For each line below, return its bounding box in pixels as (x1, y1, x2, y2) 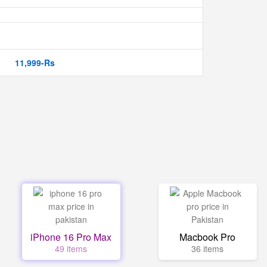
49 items (55, 243, 88, 254)
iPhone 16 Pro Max (30, 230, 112, 244)
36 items (191, 243, 224, 254)
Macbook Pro (179, 230, 236, 244)
